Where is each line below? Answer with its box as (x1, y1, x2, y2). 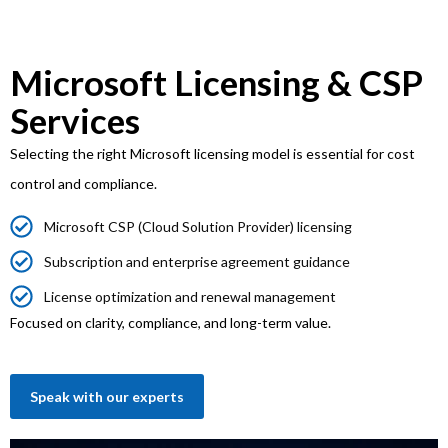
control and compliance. (10, 174, 157, 192)
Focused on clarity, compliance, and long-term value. (10, 313, 331, 331)
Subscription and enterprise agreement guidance (43, 252, 350, 270)
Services (10, 98, 140, 141)
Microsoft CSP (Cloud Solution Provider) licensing (43, 217, 352, 235)
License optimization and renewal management (43, 287, 336, 305)
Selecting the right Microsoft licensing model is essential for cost (10, 144, 415, 162)
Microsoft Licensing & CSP (10, 60, 423, 103)
